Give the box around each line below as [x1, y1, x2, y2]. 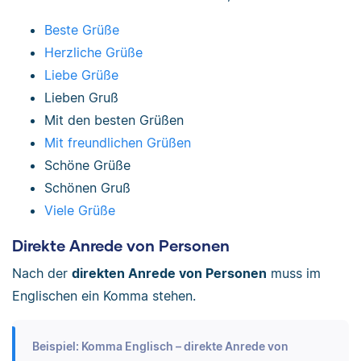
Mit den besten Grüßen [44, 112, 184, 129]
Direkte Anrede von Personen [12, 236, 230, 255]
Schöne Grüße [44, 157, 131, 174]
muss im [267, 265, 321, 282]
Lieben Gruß [44, 89, 118, 106]
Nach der [12, 265, 72, 282]
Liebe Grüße [44, 67, 118, 84]
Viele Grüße [44, 202, 115, 219]
